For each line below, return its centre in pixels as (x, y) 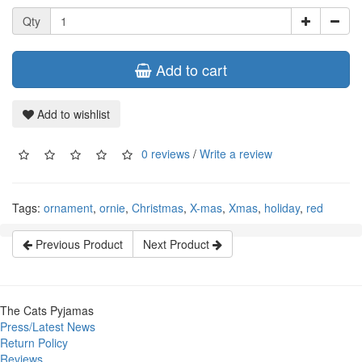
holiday (282, 208)
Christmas (158, 208)
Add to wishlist (72, 114)
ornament (68, 208)
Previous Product (78, 244)
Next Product (178, 244)
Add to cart (189, 70)
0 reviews (166, 153)
